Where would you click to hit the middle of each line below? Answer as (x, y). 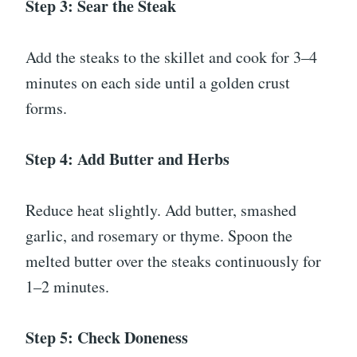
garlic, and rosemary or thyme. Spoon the (159, 236)
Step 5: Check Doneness (107, 338)
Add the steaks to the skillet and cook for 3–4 (171, 57)
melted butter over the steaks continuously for (173, 261)
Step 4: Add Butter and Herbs (127, 159)
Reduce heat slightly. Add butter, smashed (161, 210)
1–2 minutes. (67, 287)
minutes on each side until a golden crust (158, 83)
